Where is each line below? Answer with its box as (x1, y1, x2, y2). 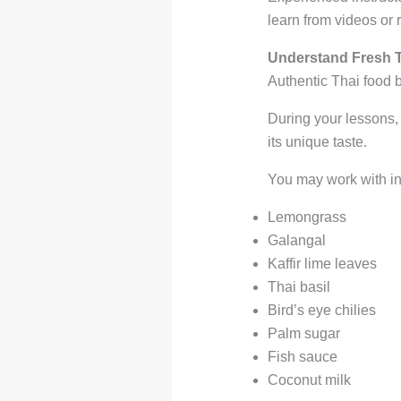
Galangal (267, 233, 326, 249)
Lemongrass (267, 209, 346, 226)
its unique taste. (267, 134, 367, 150)
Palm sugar (267, 326, 340, 342)
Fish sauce (267, 349, 337, 365)
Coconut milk (267, 372, 351, 388)
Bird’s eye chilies (267, 303, 376, 319)
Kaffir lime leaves (267, 256, 377, 272)
